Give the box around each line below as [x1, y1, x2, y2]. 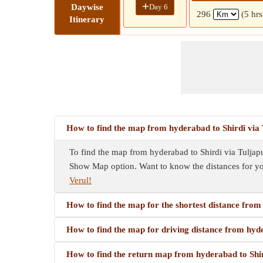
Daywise [70, 2, 103, 12]
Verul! [69, 176, 92, 185]
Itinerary [69, 15, 104, 24]
